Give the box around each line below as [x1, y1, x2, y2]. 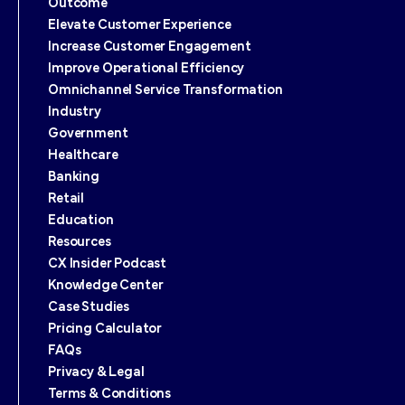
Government [48, 127, 128, 141]
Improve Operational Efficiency [48, 62, 245, 76]
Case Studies [48, 301, 130, 315]
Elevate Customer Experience [48, 19, 231, 33]
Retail [48, 193, 85, 206]
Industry [48, 106, 101, 119]
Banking [48, 171, 99, 184]
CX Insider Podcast [48, 258, 167, 271]
